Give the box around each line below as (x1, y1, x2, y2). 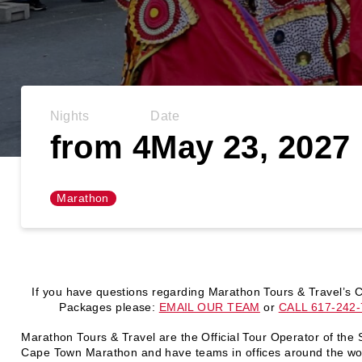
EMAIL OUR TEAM (158, 300, 260, 314)
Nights (49, 108, 90, 123)
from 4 (49, 128, 151, 165)
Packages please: (59, 300, 159, 314)
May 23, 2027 (150, 128, 351, 165)
